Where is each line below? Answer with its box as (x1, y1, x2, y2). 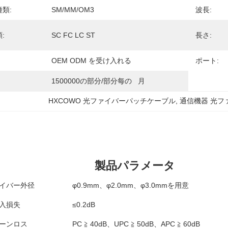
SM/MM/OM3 (51, 6, 94, 14)
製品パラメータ (95, 159, 175, 172)
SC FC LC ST (51, 31, 95, 39)
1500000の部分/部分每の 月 (51, 77, 145, 85)
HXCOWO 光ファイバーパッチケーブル (48, 97, 176, 105)
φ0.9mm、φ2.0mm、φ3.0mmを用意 (72, 181, 189, 189)
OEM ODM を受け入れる (51, 56, 131, 65)
